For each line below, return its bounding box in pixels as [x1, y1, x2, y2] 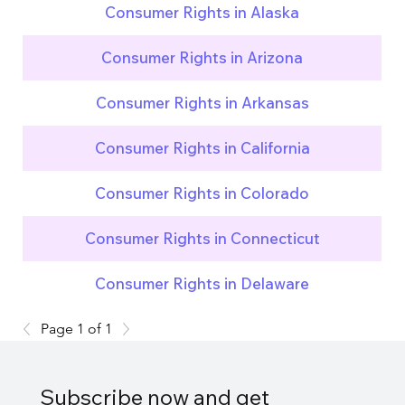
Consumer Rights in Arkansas [95, 93, 309, 113]
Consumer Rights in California [94, 138, 310, 158]
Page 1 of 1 [41, 319, 113, 337]
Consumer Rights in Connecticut [84, 229, 320, 249]
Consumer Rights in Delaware [95, 274, 310, 294]
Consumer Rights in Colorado [95, 184, 310, 203]
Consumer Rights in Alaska [105, 3, 300, 23]
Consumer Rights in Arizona [101, 48, 304, 68]
